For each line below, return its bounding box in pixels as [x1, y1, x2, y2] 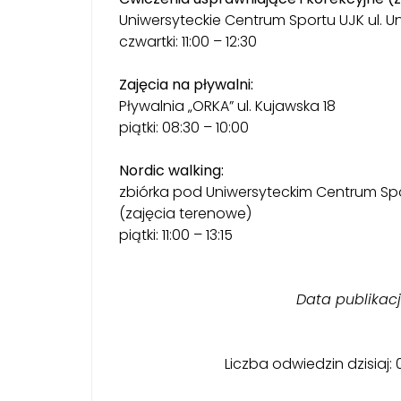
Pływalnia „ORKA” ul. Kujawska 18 [119, 95, 336, 116]
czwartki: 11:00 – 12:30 [119, 30, 257, 52]
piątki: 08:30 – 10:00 [119, 116, 249, 138]
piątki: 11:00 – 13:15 [119, 224, 233, 245]
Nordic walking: [119, 159, 224, 181]
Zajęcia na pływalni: [119, 73, 253, 95]
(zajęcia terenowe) [119, 202, 252, 224]
